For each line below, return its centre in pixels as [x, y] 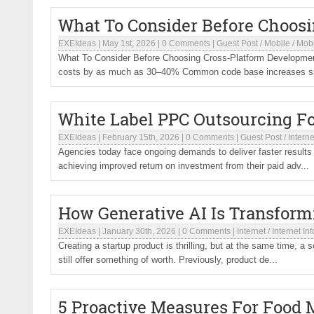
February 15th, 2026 [141, 137]
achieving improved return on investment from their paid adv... [184, 166]
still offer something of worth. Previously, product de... [168, 260]
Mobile [277, 43]
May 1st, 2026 [129, 43]
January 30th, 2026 [139, 231]
